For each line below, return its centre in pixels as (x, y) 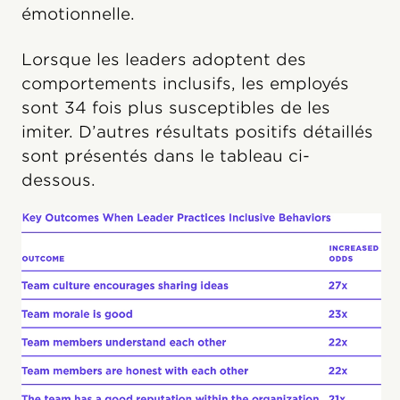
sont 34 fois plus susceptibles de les (176, 108)
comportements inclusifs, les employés (185, 84)
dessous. (58, 180)
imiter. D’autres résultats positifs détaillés (197, 132)
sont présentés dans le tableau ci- (166, 156)
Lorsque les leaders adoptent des (164, 60)
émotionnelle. (78, 14)
